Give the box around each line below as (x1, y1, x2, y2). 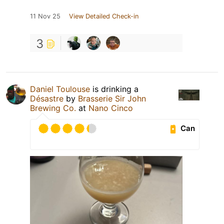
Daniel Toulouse (30, 83, 90, 94)
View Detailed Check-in (69, 12, 138, 20)
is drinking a (90, 83, 138, 94)
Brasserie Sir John (78, 93, 146, 103)
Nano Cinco (88, 102, 133, 113)
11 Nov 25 (30, 12, 60, 20)
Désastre (30, 93, 63, 103)
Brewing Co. (30, 102, 76, 113)
